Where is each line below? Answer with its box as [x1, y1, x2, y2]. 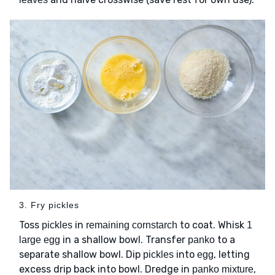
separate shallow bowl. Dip [19, 249, 143, 261]
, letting [214, 249, 250, 261]
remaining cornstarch [86, 220, 177, 231]
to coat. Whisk [177, 219, 247, 231]
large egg [19, 234, 60, 246]
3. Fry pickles [19, 200, 79, 211]
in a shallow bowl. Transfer [60, 234, 188, 246]
